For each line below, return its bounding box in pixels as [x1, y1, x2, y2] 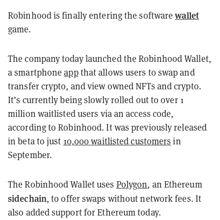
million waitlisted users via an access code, [8, 108, 174, 119]
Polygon [116, 178, 148, 190]
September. [8, 149, 52, 161]
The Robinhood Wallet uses [8, 178, 116, 190]
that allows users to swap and [78, 66, 195, 78]
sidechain [8, 192, 47, 204]
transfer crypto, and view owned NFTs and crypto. [8, 80, 201, 92]
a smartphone [8, 66, 64, 78]
